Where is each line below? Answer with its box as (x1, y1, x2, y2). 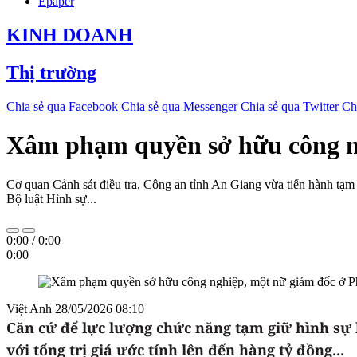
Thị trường (6, 61, 96, 83)
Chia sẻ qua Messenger (121, 99, 237, 113)
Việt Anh (6, 301, 55, 316)
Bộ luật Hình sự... (6, 191, 96, 206)
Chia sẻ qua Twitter (241, 99, 339, 113)
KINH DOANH (6, 24, 133, 45)
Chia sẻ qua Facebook (6, 99, 118, 113)
